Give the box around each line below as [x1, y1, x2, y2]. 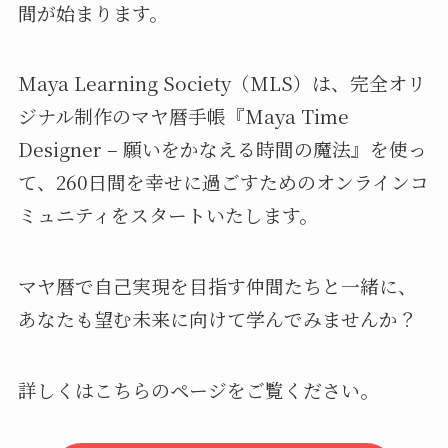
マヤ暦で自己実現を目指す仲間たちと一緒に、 [17, 272, 417, 300]
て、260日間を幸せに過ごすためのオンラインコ [17, 168, 429, 196]
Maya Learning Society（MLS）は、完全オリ [17, 69, 426, 97]
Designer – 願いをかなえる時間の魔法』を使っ [17, 135, 427, 163]
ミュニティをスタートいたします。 [17, 201, 318, 229]
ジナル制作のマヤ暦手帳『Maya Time [17, 102, 349, 130]
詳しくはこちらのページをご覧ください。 [17, 375, 379, 403]
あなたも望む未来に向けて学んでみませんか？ [17, 305, 417, 333]
